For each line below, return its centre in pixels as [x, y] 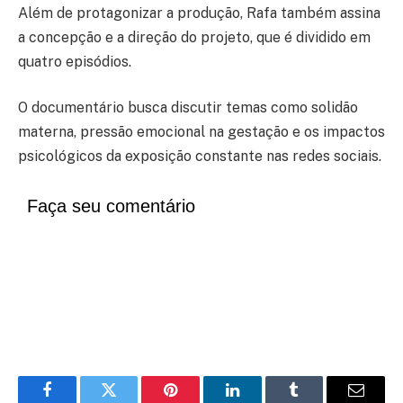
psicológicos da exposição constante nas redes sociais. [200, 157]
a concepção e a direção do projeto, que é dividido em [194, 37]
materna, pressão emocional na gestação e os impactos [201, 132]
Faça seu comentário [111, 206]
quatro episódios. [75, 61]
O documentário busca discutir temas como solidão [188, 108]
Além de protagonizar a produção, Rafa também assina [199, 13]
